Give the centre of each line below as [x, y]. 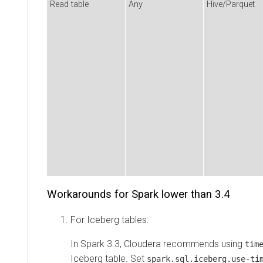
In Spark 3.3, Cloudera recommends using [158, 244]
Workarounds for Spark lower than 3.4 [139, 194]
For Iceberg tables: [109, 220]
